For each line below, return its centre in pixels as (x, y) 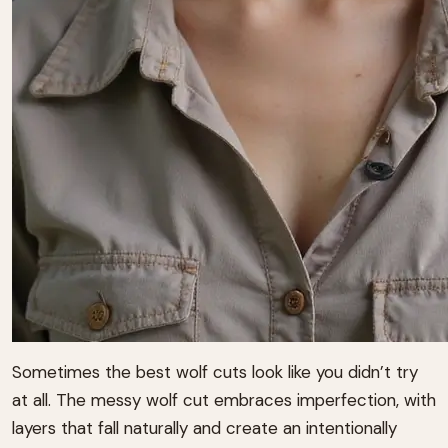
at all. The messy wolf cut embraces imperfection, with (224, 400)
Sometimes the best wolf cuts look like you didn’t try (215, 372)
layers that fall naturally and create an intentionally (204, 428)
